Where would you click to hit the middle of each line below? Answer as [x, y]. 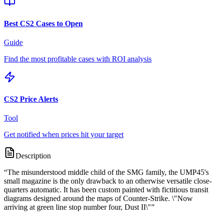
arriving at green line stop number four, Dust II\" [77, 207]
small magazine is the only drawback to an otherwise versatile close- [108, 181]
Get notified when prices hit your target [64, 135]
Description [33, 156]
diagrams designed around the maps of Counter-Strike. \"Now [98, 199]
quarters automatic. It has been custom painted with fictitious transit [106, 190]
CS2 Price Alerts [31, 99]
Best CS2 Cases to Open [43, 23]
